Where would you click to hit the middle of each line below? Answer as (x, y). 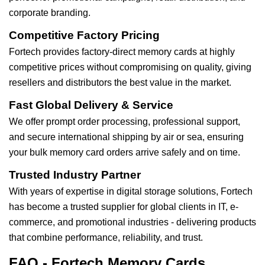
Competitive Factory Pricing (84, 35)
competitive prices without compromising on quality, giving (130, 67)
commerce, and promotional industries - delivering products (132, 222)
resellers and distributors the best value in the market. (120, 83)
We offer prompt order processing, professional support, (125, 122)
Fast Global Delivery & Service (91, 105)
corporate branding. (50, 13)
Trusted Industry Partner (75, 175)
